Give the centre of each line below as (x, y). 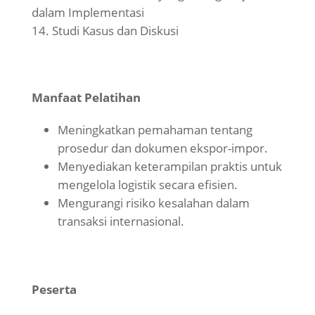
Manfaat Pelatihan (86, 98)
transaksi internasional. (121, 221)
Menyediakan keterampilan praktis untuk (169, 167)
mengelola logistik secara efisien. (147, 185)
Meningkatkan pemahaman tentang (155, 130)
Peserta (54, 290)
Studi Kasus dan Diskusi (115, 31)
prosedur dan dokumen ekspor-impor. (162, 148)
